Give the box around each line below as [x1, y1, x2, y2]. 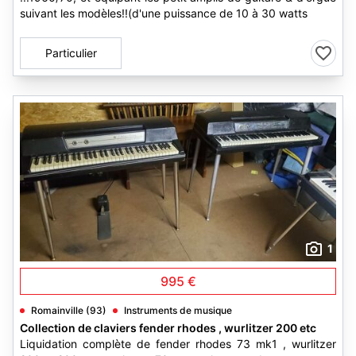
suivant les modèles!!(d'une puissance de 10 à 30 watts [20, 6, 308, 20]
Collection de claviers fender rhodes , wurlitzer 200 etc [20, 321, 316, 335]
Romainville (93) [31, 304, 106, 316]
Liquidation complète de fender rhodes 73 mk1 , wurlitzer [20, 337, 336, 350]
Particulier [44, 46, 97, 60]
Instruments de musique [124, 304, 232, 316]
